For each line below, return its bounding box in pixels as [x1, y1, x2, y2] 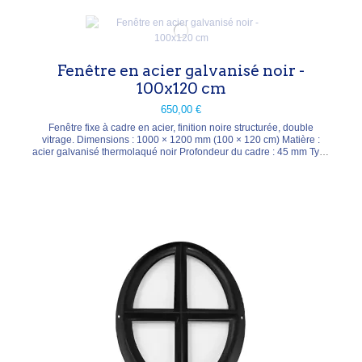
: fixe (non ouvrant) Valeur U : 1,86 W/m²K [90, 158, 271, 170]
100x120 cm [136, 79, 226, 99]
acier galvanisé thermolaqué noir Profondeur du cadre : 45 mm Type [32, 145, 330, 158]
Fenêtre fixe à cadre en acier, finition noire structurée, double [48, 121, 314, 133]
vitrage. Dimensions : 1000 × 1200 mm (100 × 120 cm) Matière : [42, 133, 77, 145]
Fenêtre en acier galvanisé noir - [57, 61, 305, 81]
